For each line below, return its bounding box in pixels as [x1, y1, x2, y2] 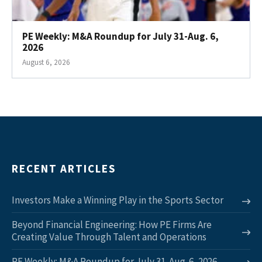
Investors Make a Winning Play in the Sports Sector [12, 193, 223, 206]
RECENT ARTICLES [12, 161, 116, 175]
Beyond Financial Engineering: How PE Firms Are [12, 218, 212, 231]
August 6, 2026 [22, 57, 70, 67]
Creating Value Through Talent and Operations [12, 230, 206, 243]
